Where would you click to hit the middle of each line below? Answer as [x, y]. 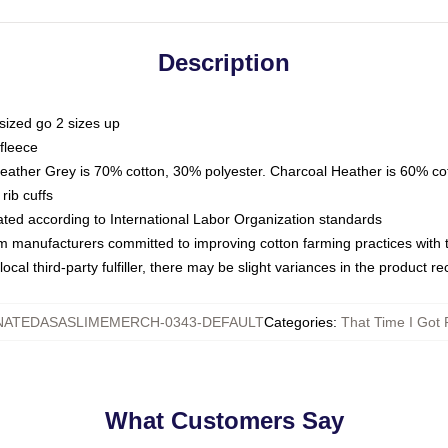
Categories [298, 322]
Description [224, 62]
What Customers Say [224, 420]
